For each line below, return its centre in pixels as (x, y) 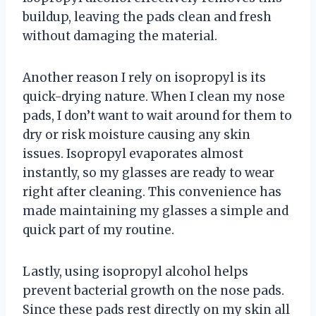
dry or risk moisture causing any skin (136, 134)
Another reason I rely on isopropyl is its (144, 77)
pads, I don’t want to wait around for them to (157, 115)
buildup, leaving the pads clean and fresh (147, 17)
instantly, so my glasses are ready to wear (148, 172)
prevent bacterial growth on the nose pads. (153, 290)
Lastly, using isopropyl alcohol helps (135, 271)
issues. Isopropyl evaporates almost (133, 153)
